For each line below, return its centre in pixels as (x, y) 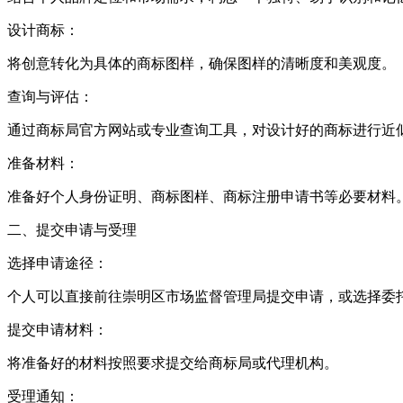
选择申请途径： (58, 263)
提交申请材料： (58, 329)
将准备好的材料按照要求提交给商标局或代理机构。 (173, 363)
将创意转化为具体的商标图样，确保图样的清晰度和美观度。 (201, 63)
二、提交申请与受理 (72, 229)
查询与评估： (50, 96)
